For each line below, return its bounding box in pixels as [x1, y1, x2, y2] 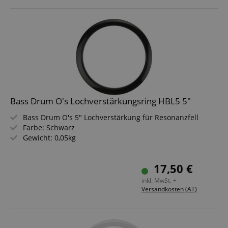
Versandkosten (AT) [141, 185, 197, 193]
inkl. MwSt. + [141, 176, 177, 185]
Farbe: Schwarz [23, 123, 75, 132]
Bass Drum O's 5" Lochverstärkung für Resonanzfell [23, 112, 198, 122]
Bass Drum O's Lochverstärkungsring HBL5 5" [10, 95, 191, 107]
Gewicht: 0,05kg [23, 133, 76, 142]
